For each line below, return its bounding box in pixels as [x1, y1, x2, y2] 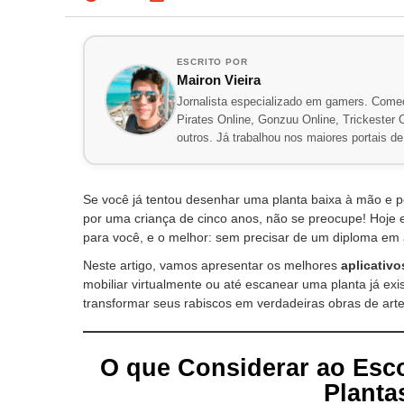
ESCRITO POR [176, 57, 248, 67]
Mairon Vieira [176, 72, 261, 87]
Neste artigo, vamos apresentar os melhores [83, 257, 341, 272]
